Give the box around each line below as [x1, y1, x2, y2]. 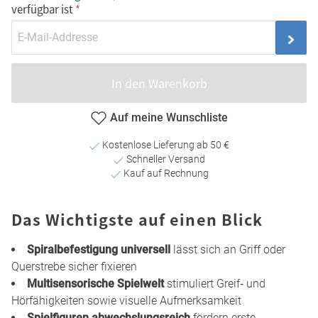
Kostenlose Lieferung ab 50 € [100, 139, 229, 151]
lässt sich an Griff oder [170, 243, 285, 257]
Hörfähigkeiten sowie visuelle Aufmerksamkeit [11, 294, 241, 308]
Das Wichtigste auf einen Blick [11, 208, 263, 231]
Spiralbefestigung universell [27, 243, 170, 257]
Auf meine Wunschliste [110, 110, 228, 124]
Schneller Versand [124, 153, 205, 165]
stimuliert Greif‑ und [164, 277, 265, 291]
